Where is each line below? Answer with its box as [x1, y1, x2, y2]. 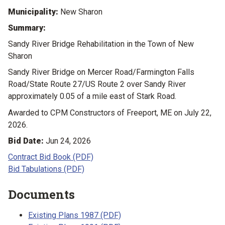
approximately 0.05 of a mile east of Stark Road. [8, 91, 176, 101]
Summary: [8, 23, 46, 33]
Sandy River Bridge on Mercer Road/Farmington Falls [8, 67, 194, 77]
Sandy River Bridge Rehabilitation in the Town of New [8, 39, 194, 49]
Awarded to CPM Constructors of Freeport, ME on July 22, [8, 107, 211, 118]
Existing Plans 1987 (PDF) [28, 210, 121, 220]
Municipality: [8, 7, 58, 17]
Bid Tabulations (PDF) [8, 164, 84, 174]
